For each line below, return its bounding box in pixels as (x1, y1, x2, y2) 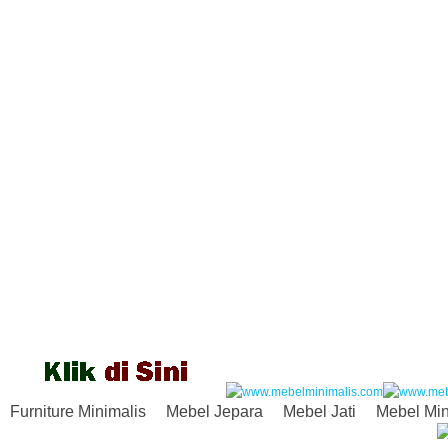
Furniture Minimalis (10, 403, 146, 420)
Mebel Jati (283, 403, 356, 420)
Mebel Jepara (166, 403, 263, 420)
